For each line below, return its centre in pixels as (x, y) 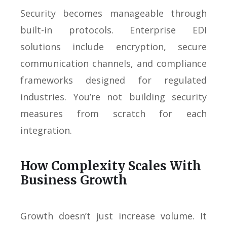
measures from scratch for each (113, 113)
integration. (46, 130)
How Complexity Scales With (111, 166)
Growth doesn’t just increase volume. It (113, 216)
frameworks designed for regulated (113, 80)
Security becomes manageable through (113, 13)
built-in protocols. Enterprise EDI (113, 30)
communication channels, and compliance (113, 63)
